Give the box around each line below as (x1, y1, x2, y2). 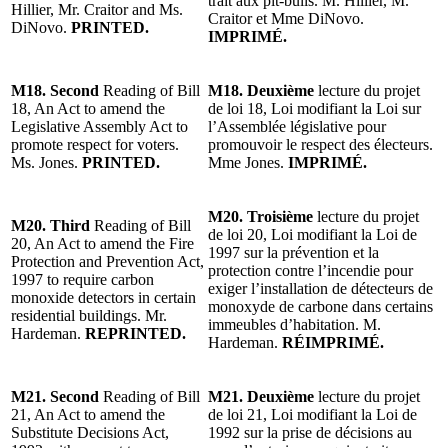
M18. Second (11, 81, 103, 99)
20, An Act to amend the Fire (11, 234, 194, 252)
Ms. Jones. (11, 153, 78, 171)
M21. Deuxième (208, 387, 318, 405)
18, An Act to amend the (11, 99, 165, 117)
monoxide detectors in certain (11, 288, 196, 306)
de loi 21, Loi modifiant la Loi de (208, 405, 417, 423)
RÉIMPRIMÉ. (282, 333, 384, 351)
